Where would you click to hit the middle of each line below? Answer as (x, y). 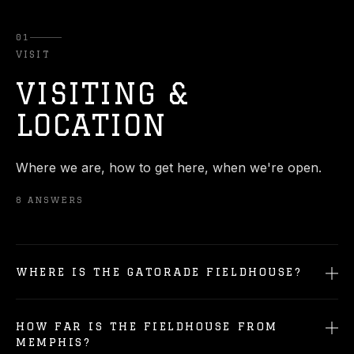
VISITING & (103, 94)
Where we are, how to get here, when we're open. (169, 168)
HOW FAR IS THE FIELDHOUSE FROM (147, 326)
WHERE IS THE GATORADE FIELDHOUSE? (159, 272)
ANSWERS (55, 200)
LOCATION (92, 125)
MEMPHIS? (54, 342)
